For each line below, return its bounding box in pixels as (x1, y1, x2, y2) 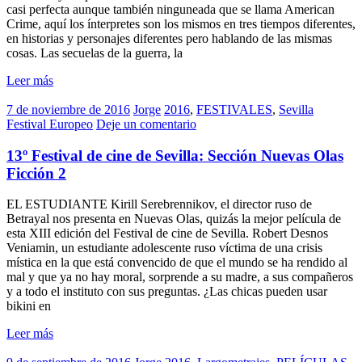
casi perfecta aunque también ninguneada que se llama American (6, 2, 335, 16)
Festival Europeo (6, 116, 93, 131)
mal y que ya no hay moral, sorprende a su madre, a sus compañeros (6, 270, 353, 284)
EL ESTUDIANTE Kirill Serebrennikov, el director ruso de (6, 197, 312, 212)
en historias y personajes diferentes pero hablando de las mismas (6, 31, 332, 45)
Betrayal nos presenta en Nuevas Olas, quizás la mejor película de (6, 212, 341, 226)
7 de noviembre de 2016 (6, 102, 130, 116)
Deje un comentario (96, 116, 196, 131)
